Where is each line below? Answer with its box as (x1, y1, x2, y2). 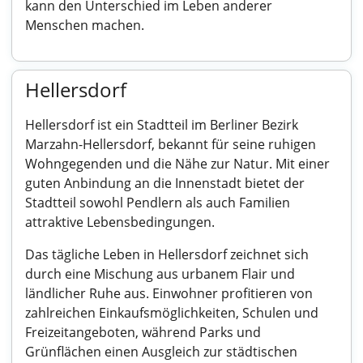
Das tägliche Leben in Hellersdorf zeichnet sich (25, 246, 309, 263)
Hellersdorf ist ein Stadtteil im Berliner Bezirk (25, 116, 298, 134)
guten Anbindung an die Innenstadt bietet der (25, 174, 305, 192)
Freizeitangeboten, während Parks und (25, 323, 261, 341)
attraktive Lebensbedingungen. (25, 213, 215, 231)
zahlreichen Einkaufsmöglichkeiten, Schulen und (25, 304, 318, 322)
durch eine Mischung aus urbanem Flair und (25, 265, 295, 283)
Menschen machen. (25, 16, 144, 34)
